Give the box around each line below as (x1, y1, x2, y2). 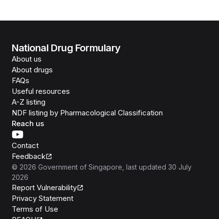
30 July (168, 163, 192, 171)
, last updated (122, 163, 166, 171)
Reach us (12, 119, 44, 128)
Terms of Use (12, 204, 58, 214)
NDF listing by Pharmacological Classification (12, 108, 163, 117)
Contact (12, 141, 39, 150)
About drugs (12, 65, 53, 74)
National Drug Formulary (12, 42, 121, 54)
